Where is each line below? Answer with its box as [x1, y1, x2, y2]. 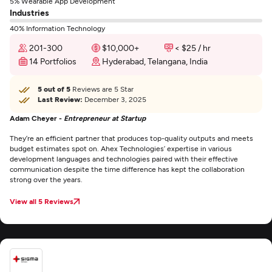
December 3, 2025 [83, 95, 146, 103]
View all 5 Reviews [10, 197, 73, 205]
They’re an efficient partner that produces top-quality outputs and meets [10, 134, 253, 142]
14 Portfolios [29, 56, 76, 66]
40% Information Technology [10, 24, 105, 32]
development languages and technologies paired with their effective [10, 154, 238, 163]
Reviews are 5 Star [70, 84, 134, 93]
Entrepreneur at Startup [64, 114, 146, 122]
